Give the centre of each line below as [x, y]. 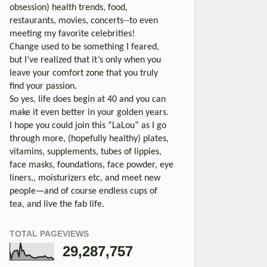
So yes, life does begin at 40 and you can [88, 99]
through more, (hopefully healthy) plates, [89, 139]
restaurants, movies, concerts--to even [84, 21]
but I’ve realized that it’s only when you [85, 60]
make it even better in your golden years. [89, 112]
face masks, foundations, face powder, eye [91, 165]
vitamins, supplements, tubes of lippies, [86, 152]
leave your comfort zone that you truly [84, 73]
